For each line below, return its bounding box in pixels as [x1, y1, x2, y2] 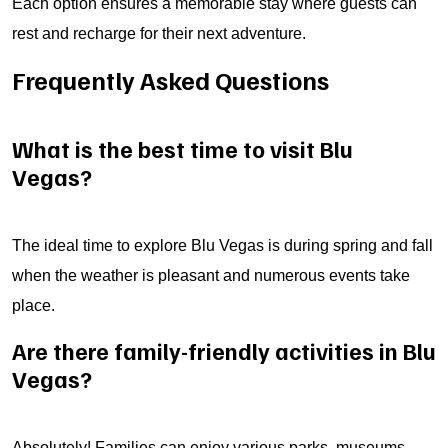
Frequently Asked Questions [12, 64, 329, 96]
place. [12, 297, 55, 314]
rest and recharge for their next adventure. [12, 25, 306, 42]
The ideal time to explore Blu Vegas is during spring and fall [12, 237, 433, 254]
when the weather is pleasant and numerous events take [12, 267, 410, 284]
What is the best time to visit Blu [12, 134, 353, 163]
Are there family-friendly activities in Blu [12, 336, 436, 365]
